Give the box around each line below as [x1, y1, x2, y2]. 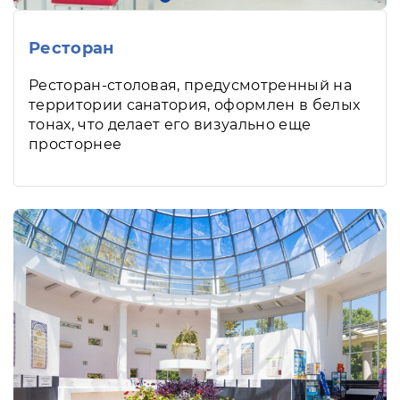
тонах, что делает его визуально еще [29, 116, 312, 134]
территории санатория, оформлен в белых [29, 96, 361, 114]
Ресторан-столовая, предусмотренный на [29, 77, 352, 95]
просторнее [29, 136, 122, 154]
